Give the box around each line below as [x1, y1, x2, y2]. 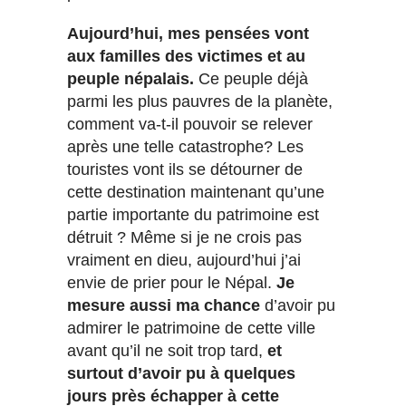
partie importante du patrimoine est [67, 205, 319, 224]
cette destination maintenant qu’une [67, 182, 324, 201]
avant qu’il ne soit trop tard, [67, 341, 263, 360]
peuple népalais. [67, 69, 194, 88]
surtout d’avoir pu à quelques [67, 363, 295, 382]
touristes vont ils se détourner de [67, 159, 303, 179]
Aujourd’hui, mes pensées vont [67, 24, 309, 43]
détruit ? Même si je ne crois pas [67, 227, 302, 246]
